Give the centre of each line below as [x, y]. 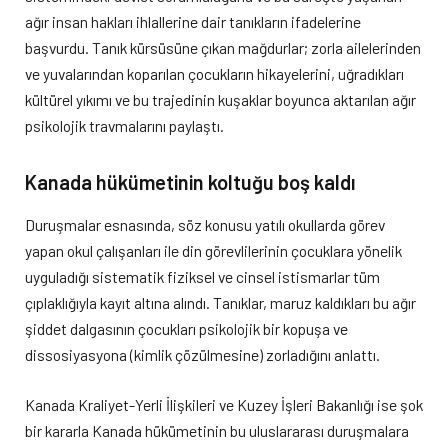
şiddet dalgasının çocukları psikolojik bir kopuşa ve [186, 328]
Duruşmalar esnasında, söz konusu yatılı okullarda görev [205, 224]
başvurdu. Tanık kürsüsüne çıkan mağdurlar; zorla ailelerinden [223, 48]
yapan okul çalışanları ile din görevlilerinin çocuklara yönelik [213, 250]
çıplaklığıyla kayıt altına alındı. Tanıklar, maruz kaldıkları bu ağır [220, 302]
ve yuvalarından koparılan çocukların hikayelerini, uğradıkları [214, 74]
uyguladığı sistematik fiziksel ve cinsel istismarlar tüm [202, 276]
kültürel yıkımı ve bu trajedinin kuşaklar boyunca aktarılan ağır [220, 100]
